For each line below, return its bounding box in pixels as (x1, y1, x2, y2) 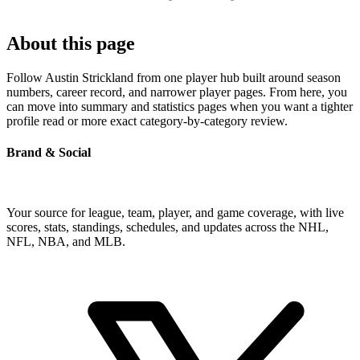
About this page (6, 32, 135, 54)
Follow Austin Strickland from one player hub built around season (6, 70, 341, 84)
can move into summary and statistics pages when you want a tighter (6, 99, 353, 113)
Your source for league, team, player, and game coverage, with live (6, 206, 344, 220)
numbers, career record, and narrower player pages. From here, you (6, 84, 347, 99)
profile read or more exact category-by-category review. (6, 113, 288, 128)
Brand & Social (6, 145, 91, 159)
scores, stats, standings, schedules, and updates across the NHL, (6, 220, 329, 235)
